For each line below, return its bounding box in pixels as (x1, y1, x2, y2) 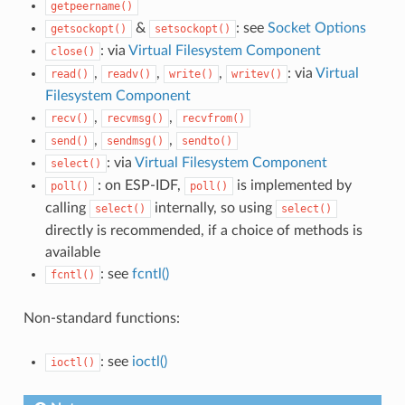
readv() (106, 67, 151, 80)
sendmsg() (106, 134, 164, 147)
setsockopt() (154, 22, 231, 35)
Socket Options (267, 20, 366, 35)
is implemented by (232, 177, 352, 193)
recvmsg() (106, 111, 164, 125)
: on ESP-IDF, (93, 177, 184, 193)
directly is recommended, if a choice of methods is (44, 222, 363, 238)
